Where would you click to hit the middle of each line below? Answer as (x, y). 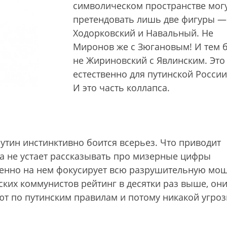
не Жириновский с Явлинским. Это (149, 60)
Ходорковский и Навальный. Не (143, 33)
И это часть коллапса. (121, 88)
